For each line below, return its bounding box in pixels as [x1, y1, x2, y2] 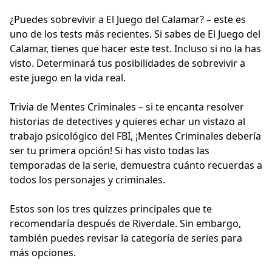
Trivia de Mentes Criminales [10, 100, 136, 114]
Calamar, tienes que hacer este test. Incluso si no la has [10, 42, 261, 56]
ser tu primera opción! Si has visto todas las [10, 144, 209, 158]
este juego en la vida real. [10, 71, 126, 85]
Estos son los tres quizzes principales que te [10, 202, 212, 216]
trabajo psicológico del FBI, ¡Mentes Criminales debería [10, 129, 261, 143]
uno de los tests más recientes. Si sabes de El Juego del [10, 27, 260, 41]
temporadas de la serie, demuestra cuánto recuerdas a [10, 158, 262, 172]
